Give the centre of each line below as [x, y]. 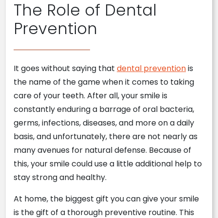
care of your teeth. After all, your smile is [91, 96]
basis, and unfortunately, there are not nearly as [106, 136]
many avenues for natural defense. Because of [102, 150]
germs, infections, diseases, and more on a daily [104, 123]
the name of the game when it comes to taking [104, 82]
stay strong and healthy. [60, 177]
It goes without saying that [65, 68]
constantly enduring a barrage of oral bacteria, [104, 109]
